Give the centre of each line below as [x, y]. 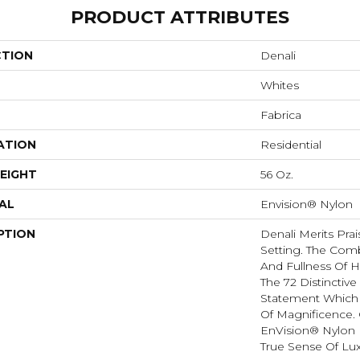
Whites [280, 85]
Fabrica [281, 115]
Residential [291, 144]
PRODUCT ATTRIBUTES [180, 17]
